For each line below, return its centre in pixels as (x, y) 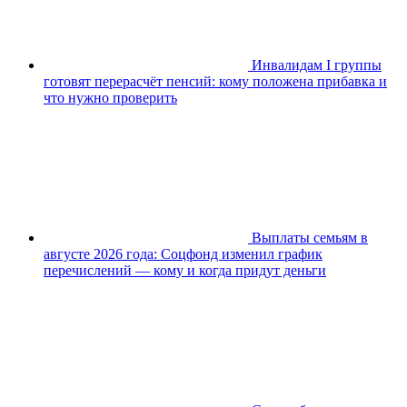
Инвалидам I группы (317, 65)
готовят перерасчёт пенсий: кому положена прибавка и (215, 81)
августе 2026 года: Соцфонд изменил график (183, 253)
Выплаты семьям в (310, 237)
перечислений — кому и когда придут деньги (185, 270)
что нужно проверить (110, 97)
